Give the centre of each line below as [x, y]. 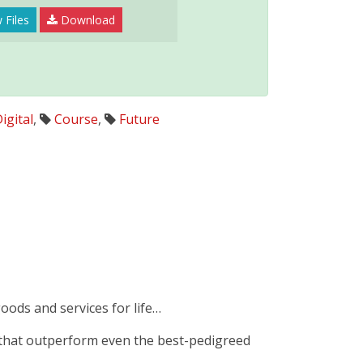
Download [87, 20]
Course [76, 119]
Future [139, 119]
